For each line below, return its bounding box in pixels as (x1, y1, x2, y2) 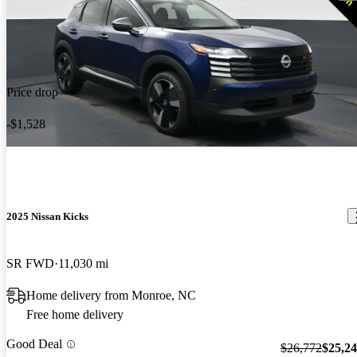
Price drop (6, 84, 58, 99)
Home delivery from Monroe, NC (26, 288, 196, 303)
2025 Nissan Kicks (6, 210, 88, 222)
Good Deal (6, 337, 62, 351)
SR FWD (6, 257, 54, 271)
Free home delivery (26, 308, 124, 322)
